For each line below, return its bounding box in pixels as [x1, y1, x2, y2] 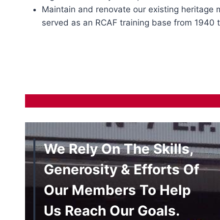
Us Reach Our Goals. [44, 202, 180, 219]
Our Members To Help [44, 181, 191, 198]
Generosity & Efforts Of [44, 161, 199, 178]
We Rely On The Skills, [44, 140, 193, 157]
